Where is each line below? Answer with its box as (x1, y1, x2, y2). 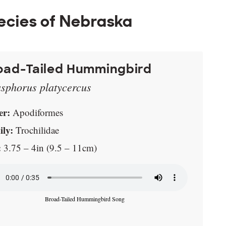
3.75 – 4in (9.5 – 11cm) (1, 141, 97, 154)
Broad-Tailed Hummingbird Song (45, 194, 125, 203)
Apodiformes (10, 105, 63, 119)
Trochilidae (13, 123, 59, 136)
